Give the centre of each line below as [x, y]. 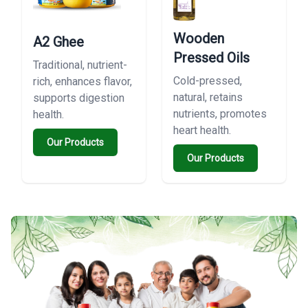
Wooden [199, 38]
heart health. [202, 130]
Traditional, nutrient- [80, 65]
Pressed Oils [211, 57]
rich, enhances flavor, [82, 81]
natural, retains [208, 97]
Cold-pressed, [208, 80]
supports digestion [79, 98]
